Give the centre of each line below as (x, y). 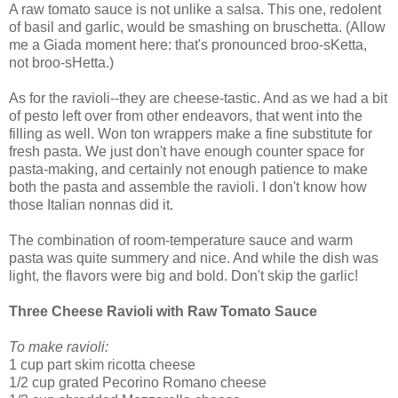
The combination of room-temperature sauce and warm (181, 241)
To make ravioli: (59, 347)
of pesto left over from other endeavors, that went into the (186, 116)
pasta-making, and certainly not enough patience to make (188, 170)
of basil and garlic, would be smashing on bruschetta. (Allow (197, 28)
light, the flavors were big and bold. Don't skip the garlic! (183, 276)
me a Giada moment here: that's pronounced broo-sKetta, (188, 45)
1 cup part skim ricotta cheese (102, 365)
